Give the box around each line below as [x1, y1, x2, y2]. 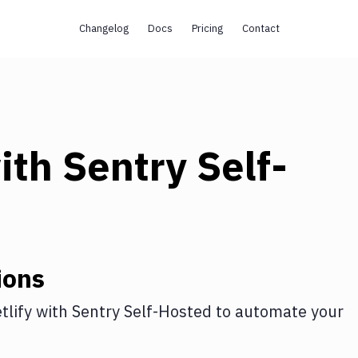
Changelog [78, 22, 129, 35]
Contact [241, 22, 280, 35]
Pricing [191, 22, 223, 35]
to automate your [212, 300, 344, 322]
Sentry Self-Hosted [72, 300, 212, 322]
